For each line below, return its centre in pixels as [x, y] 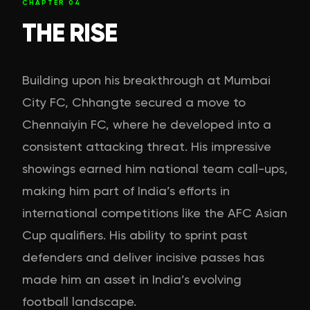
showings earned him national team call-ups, [155, 168]
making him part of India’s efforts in [126, 190]
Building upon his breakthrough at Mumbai [146, 80]
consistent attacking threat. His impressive [147, 146]
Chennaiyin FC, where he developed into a [147, 124]
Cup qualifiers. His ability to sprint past [135, 235]
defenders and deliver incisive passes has [143, 257]
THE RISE [70, 33]
